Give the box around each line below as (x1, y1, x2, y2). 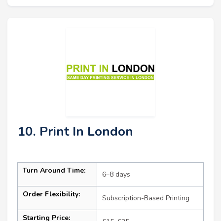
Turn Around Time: (23, 166, 85, 176)
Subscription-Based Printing (102, 193, 189, 203)
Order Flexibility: (23, 189, 80, 199)
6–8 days (102, 170, 130, 180)
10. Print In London (17, 123, 133, 141)
